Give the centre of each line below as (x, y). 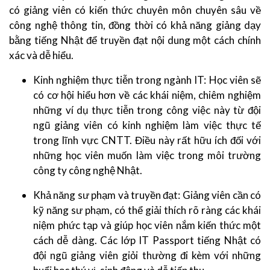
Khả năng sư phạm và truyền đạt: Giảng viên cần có (147, 195)
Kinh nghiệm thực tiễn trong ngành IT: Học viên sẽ (147, 80)
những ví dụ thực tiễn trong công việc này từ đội (147, 110)
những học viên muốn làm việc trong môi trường (147, 155)
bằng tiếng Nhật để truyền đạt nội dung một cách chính (135, 40)
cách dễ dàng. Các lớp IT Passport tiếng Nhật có (147, 240)
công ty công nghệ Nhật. (89, 171)
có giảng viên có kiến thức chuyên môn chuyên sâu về (135, 10)
